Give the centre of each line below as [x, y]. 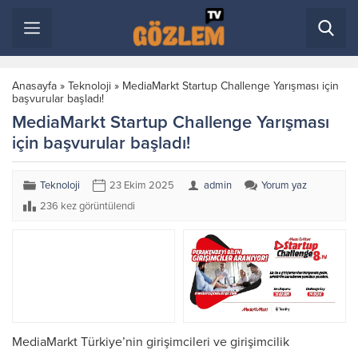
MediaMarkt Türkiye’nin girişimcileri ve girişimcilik [151, 342]
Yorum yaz [284, 185]
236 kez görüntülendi [88, 206]
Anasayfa [34, 86]
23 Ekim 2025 [142, 185]
